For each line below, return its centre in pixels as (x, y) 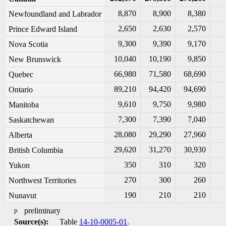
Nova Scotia (28, 44)
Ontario (21, 90)
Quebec (21, 75)
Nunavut (22, 196)
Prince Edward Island (43, 29)
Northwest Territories (42, 181)
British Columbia (36, 150)
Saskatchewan (31, 120)
